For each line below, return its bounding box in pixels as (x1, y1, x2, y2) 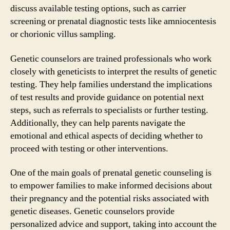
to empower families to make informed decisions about (10, 180, 212, 191)
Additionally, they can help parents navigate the (10, 117, 185, 129)
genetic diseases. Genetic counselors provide (10, 205, 175, 217)
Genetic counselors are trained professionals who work (10, 52, 212, 65)
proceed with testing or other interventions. (10, 142, 168, 155)
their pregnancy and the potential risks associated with (10, 193, 209, 204)
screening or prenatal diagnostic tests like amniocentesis (10, 15, 216, 27)
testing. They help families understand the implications (10, 78, 212, 90)
